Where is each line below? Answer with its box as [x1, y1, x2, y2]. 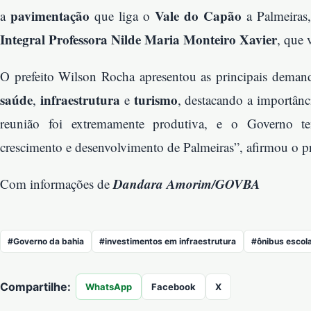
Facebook [151, 281, 196, 293]
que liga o [90, 7, 155, 25]
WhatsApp [85, 281, 132, 293]
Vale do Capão [155, 6, 242, 26]
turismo [133, 90, 178, 110]
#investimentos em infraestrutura [99, 236, 236, 247]
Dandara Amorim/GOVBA [113, 174, 260, 194]
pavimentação [10, 6, 90, 26]
